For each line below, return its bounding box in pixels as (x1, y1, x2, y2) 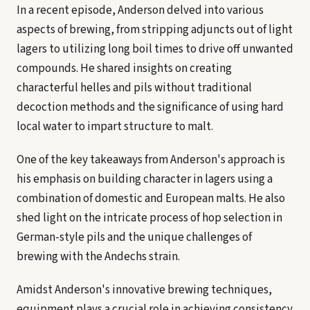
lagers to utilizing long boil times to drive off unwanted (17, 40, 293, 57)
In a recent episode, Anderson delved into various (17, 1, 264, 19)
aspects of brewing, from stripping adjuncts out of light (17, 21, 293, 38)
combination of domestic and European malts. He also (17, 190, 285, 207)
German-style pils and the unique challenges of (17, 228, 252, 246)
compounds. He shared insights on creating (17, 60, 232, 77)
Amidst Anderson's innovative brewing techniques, (17, 281, 272, 298)
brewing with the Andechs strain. (17, 248, 180, 265)
